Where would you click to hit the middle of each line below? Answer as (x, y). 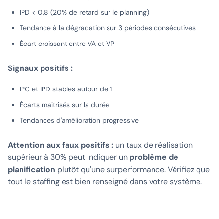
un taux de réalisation (154, 145)
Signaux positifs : (40, 68)
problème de (154, 157)
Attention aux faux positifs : (62, 145)
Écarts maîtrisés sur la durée (65, 105)
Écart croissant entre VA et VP (67, 44)
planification (32, 170)
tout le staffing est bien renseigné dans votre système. (105, 182)
